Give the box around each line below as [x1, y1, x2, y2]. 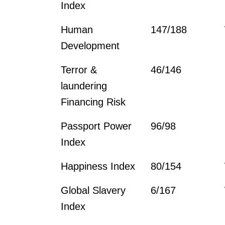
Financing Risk [61, 96, 126, 107]
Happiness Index [61, 160, 136, 172]
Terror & [61, 64, 97, 75]
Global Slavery [61, 184, 126, 196]
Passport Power [61, 120, 132, 132]
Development [61, 40, 120, 51]
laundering [61, 80, 107, 91]
